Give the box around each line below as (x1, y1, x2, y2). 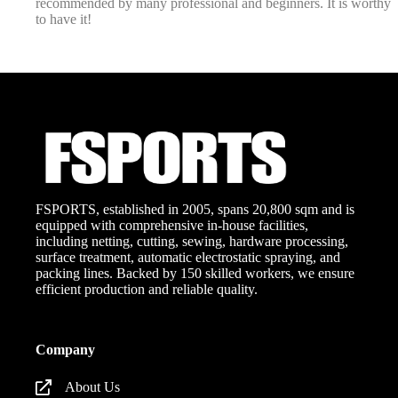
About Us (65, 379, 121, 395)
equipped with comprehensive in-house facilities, (36, 218, 309, 234)
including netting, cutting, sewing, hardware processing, (36, 234, 349, 250)
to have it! (36, 12, 92, 28)
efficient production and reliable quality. (36, 282, 259, 298)
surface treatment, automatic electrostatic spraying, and (36, 250, 341, 266)
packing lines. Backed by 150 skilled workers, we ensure (36, 266, 355, 282)
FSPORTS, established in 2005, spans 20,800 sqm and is (36, 202, 355, 218)
